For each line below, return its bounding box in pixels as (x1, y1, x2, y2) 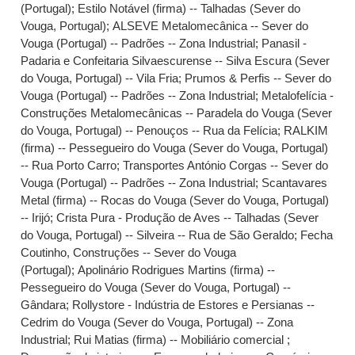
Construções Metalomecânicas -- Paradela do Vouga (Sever (21, 106, 333, 120)
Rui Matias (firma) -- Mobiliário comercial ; (74, 333, 291, 346)
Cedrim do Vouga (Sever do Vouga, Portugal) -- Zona (21, 315, 294, 329)
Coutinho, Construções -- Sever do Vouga (21, 246, 237, 259)
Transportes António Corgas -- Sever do (123, 158, 329, 172)
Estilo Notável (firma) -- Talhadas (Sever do (78, 2, 301, 15)
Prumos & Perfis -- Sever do (185, 71, 332, 85)
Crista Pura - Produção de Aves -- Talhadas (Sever (56, 211, 319, 224)
